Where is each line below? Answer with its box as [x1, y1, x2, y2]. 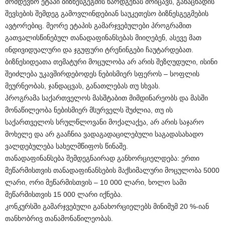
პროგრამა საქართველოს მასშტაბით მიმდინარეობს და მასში [5, 94, 208, 102]
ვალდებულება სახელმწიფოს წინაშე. [5, 142, 128, 150]
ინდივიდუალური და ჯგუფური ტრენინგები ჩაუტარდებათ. [5, 46, 193, 54]
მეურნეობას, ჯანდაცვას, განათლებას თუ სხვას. [5, 82, 160, 90]
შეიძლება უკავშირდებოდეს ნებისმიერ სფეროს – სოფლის [5, 70, 199, 78]
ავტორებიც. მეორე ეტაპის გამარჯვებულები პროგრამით [5, 22, 191, 30]
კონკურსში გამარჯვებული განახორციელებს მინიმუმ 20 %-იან [5, 202, 209, 210]
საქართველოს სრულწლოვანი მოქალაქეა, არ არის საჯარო [5, 118, 204, 126]
